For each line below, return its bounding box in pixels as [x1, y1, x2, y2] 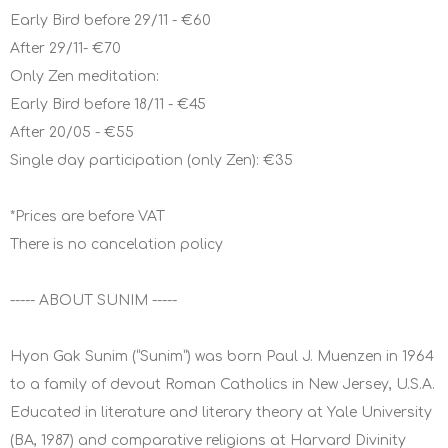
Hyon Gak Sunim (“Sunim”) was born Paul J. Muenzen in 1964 [10, 349, 434, 365]
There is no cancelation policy [10, 237, 223, 253]
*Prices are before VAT [10, 209, 165, 225]
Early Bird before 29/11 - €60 [10, 13, 211, 29]
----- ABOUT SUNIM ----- [10, 293, 177, 309]
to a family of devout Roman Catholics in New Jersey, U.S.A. [10, 377, 435, 393]
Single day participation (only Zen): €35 [10, 153, 293, 169]
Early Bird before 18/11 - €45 [10, 97, 206, 113]
